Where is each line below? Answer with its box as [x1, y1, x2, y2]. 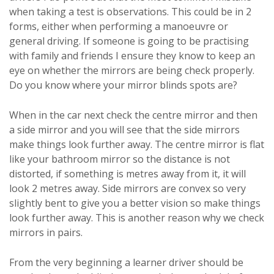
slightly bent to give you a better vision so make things [9, 196, 261, 210]
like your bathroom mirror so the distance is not [9, 152, 230, 166]
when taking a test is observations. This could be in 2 [9, 4, 251, 18]
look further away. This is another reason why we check [9, 210, 264, 224]
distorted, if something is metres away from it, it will [9, 166, 246, 180]
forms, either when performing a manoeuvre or [9, 19, 228, 33]
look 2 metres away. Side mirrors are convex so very [9, 181, 246, 195]
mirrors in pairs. [9, 225, 83, 239]
